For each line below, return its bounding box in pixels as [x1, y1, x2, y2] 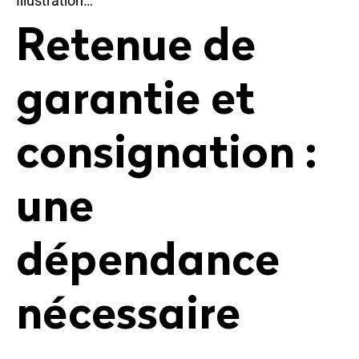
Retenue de [16, 26, 256, 71]
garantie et [16, 79, 255, 125]
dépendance [16, 240, 280, 286]
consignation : [16, 133, 317, 179]
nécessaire [16, 294, 240, 340]
